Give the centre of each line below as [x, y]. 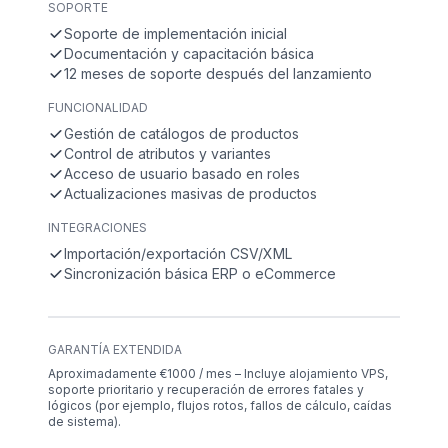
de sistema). [84, 421]
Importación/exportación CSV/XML [178, 253]
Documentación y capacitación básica [189, 53]
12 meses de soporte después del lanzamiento [218, 73]
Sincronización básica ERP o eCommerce [200, 273]
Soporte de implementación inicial [175, 33]
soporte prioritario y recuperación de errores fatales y [206, 389]
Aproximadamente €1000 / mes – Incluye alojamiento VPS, [218, 373]
